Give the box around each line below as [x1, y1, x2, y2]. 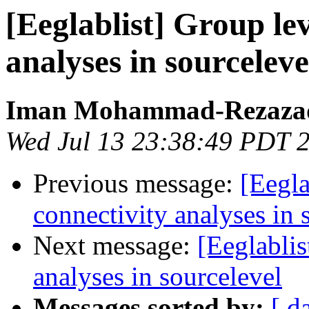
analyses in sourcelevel [33, 261, 282, 292]
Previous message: [33, 168, 240, 199]
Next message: [33, 230, 197, 261]
